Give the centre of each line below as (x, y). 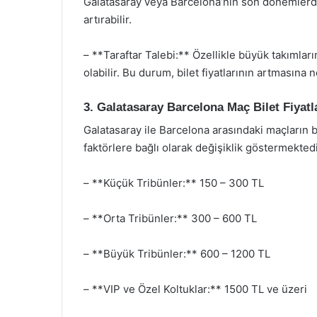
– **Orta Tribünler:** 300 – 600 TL (170, 218)
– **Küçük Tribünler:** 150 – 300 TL (174, 183)
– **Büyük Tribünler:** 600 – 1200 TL (177, 254)
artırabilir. (108, 19)
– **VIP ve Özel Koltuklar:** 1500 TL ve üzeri (195, 289)
